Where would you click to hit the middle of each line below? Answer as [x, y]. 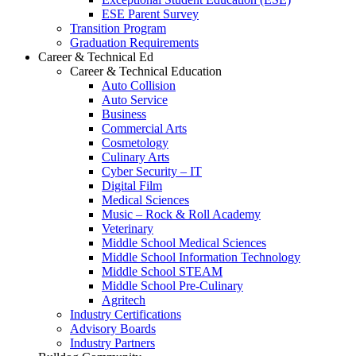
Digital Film [132, 186]
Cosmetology [135, 143]
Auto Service [135, 100]
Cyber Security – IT [152, 171]
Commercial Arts [144, 128]
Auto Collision [139, 85]
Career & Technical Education [146, 71]
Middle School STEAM [162, 271]
